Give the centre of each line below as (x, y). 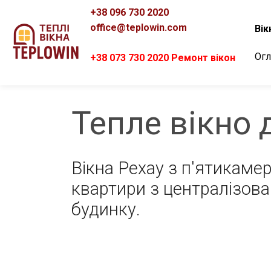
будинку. (106, 209)
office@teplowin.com (138, 28)
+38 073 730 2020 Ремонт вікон (166, 58)
